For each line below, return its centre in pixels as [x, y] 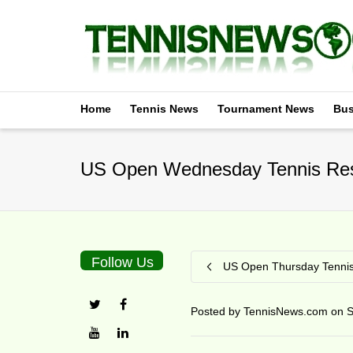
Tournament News [266, 109]
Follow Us [123, 262]
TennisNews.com [286, 311]
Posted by [217, 311]
